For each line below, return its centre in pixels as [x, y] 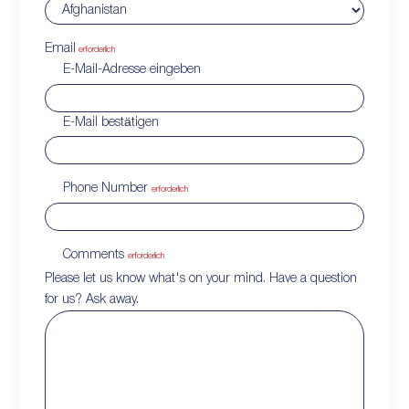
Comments [94, 255]
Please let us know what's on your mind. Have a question [201, 279]
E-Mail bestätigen [111, 122]
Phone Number [105, 189]
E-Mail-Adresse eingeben [132, 70]
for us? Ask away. [92, 300]
